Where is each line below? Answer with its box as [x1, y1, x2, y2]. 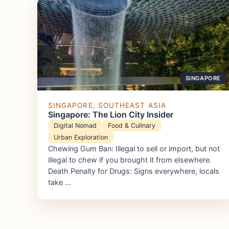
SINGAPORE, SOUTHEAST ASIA [48, 101, 166, 109]
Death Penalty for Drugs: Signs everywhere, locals [48, 166, 219, 175]
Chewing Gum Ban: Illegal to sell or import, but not [48, 144, 220, 153]
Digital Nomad [53, 121, 97, 129]
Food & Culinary [108, 121, 156, 129]
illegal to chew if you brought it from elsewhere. [48, 155, 212, 164]
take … [48, 177, 71, 187]
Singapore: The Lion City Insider [48, 109, 173, 120]
